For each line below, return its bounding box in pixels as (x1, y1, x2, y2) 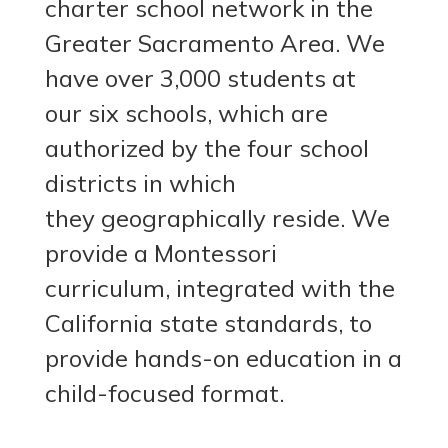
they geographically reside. (45, 203, 351, 234)
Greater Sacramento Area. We (45, 28, 385, 59)
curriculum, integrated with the (45, 273, 395, 304)
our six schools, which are (45, 98, 328, 129)
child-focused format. (45, 378, 284, 409)
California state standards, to (45, 308, 372, 339)
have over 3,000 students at (45, 63, 356, 94)
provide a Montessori (45, 238, 277, 269)
